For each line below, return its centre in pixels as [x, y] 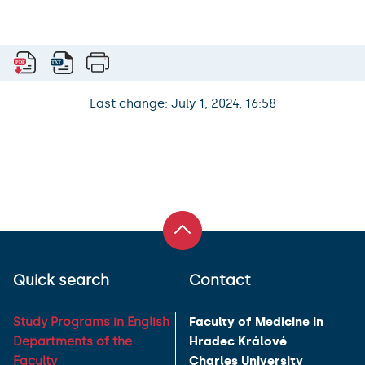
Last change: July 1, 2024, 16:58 [182, 104]
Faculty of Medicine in [256, 322]
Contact [220, 281]
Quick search [61, 281]
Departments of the [73, 342]
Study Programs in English [91, 322]
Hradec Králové [238, 342]
